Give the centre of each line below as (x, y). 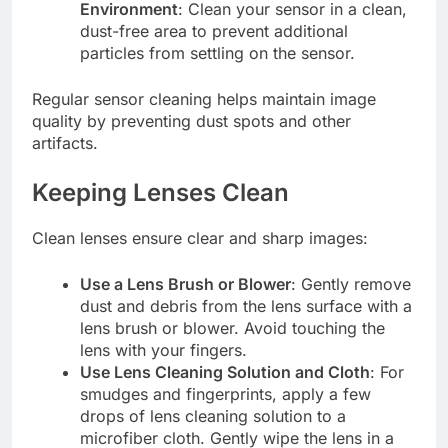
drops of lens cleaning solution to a (213, 416)
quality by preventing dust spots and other (191, 121)
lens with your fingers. (163, 350)
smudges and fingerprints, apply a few (225, 394)
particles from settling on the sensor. (217, 53)
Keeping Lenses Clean (160, 193)
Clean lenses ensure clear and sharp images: (200, 238)
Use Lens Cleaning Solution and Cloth (225, 372)
